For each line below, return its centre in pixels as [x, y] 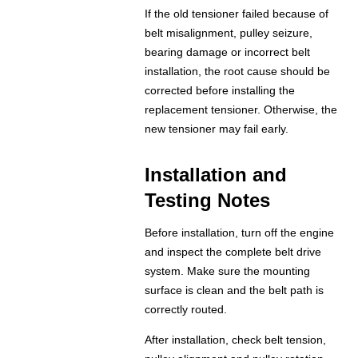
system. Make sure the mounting [228, 271]
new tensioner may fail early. [217, 129]
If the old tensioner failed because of [237, 14]
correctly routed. [186, 310]
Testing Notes [208, 201]
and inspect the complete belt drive [233, 252]
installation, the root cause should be [238, 72]
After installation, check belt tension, [236, 340]
